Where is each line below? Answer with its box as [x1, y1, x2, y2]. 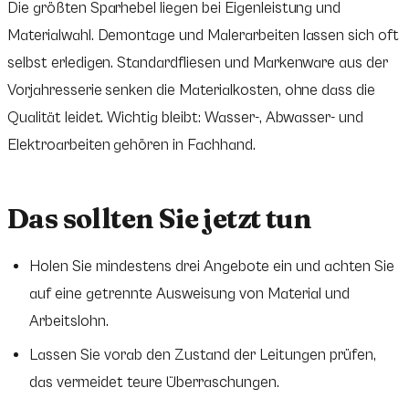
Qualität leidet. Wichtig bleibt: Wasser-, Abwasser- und [7, 109, 364, 128]
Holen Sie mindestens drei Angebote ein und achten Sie [29, 257, 394, 276]
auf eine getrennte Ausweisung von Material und [29, 284, 350, 303]
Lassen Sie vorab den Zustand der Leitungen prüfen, [29, 345, 376, 364]
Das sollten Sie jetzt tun [7, 202, 311, 236]
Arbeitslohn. [29, 311, 109, 330]
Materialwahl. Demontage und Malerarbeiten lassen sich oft [7, 26, 400, 46]
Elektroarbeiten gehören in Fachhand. [7, 136, 256, 155]
